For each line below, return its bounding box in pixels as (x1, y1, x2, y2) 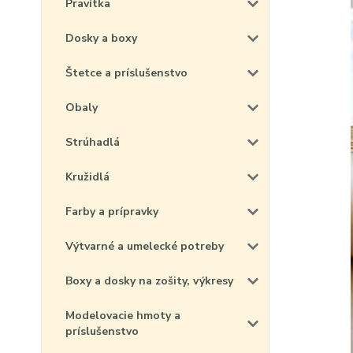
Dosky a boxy (65, 31, 137, 46)
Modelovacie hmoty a (65, 308, 180, 323)
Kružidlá (65, 169, 110, 184)
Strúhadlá (65, 135, 120, 150)
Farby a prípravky (65, 204, 158, 219)
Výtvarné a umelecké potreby (65, 239, 224, 254)
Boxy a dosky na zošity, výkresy (65, 273, 233, 288)
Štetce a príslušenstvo (65, 65, 188, 80)
